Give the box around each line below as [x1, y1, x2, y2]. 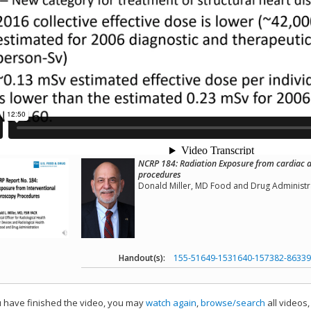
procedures [137, 169, 181, 180]
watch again [146, 296, 196, 310]
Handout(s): [119, 252, 165, 264]
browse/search [201, 296, 265, 310]
